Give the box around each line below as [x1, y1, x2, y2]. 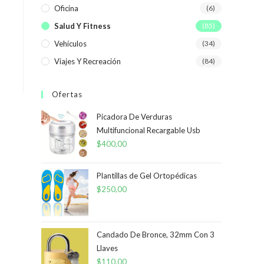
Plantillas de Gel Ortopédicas [97, 171, 197, 180]
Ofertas [52, 90, 82, 99]
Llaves [97, 243, 118, 253]
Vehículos [54, 39, 87, 48]
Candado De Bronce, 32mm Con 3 [97, 230, 214, 239]
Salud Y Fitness [54, 21, 111, 31]
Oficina [54, 4, 78, 13]
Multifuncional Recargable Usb [97, 126, 200, 135]
